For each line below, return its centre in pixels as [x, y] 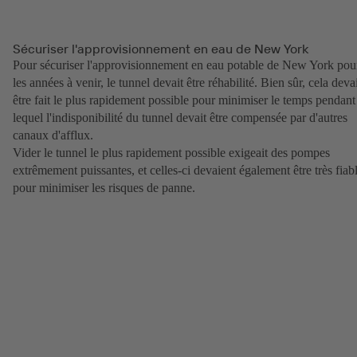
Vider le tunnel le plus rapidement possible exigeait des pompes [171, 153]
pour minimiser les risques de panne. [106, 188]
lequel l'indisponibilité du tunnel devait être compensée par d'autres [180, 118]
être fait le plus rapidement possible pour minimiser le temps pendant [184, 100]
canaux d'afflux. [53, 135]
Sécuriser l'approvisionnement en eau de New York [161, 49]
